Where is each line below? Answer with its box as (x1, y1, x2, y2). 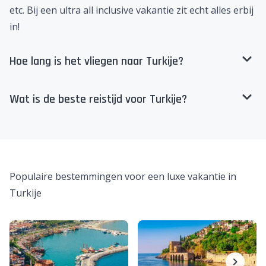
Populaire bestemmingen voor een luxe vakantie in (9, 170, 236, 183)
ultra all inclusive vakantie (59, 4, 174, 17)
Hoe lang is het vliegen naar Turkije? (9, 53, 183, 69)
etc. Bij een (9, 4, 59, 17)
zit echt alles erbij (174, 4, 254, 17)
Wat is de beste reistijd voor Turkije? (9, 91, 187, 107)
